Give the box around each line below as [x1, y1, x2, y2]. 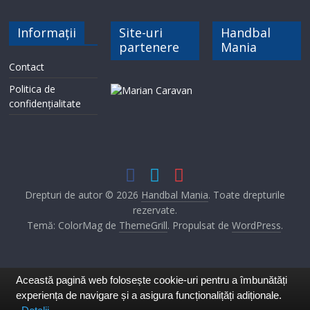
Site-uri [119, 24, 163, 42]
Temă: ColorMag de [26, 219, 119, 232]
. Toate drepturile [208, 188, 285, 202]
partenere [119, 39, 180, 56]
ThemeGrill [118, 219, 167, 232]
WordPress [231, 219, 281, 232]
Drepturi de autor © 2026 [24, 188, 141, 202]
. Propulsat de [167, 219, 232, 232]
